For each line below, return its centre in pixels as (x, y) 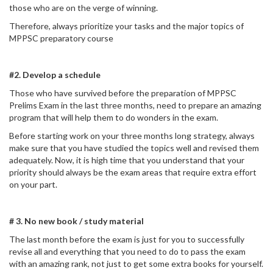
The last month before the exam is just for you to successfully (127, 239)
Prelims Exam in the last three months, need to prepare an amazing (135, 105)
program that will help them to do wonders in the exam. (114, 117)
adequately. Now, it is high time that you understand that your (127, 160)
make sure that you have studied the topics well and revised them (134, 148)
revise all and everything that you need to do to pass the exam (127, 251)
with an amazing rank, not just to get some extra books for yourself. (136, 264)
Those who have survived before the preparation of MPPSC (123, 93)
